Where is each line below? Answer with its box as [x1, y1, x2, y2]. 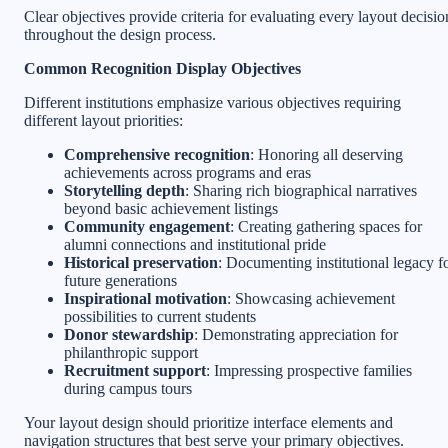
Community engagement [64, 218, 230, 236]
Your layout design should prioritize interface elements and [24, 414, 393, 432]
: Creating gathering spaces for [230, 218, 422, 236]
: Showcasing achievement [227, 290, 395, 308]
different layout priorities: [24, 112, 183, 130]
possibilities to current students [64, 308, 256, 326]
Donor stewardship [64, 326, 194, 344]
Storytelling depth [64, 182, 185, 200]
